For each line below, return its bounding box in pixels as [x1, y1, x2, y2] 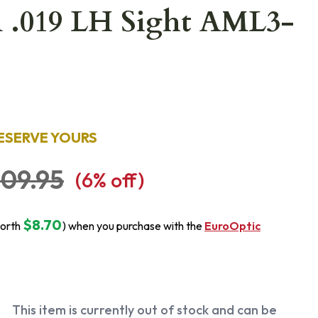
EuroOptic [204, 219, 261, 233]
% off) [93, 167, 144, 192]
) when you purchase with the [62, 219, 204, 233]
